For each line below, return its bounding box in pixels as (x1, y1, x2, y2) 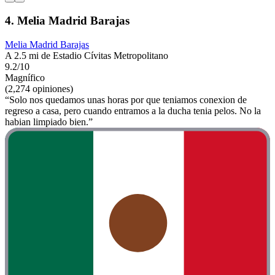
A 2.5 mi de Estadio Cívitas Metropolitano (5, 50, 168, 61)
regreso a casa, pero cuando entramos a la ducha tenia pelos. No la (5, 106, 261, 117)
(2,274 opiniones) (5, 83, 73, 95)
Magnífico (5, 72, 45, 83)
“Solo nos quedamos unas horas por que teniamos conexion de (5, 95, 247, 106)
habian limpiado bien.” (5, 117, 93, 128)
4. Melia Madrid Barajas (5, 14, 130, 28)
